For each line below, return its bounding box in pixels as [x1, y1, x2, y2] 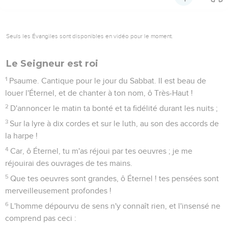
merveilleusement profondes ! [5, 186, 111, 195]
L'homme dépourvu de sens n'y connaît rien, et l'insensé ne [10, 202, 221, 210]
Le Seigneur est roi [6, 58, 98, 69]
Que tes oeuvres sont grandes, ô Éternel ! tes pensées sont [10, 174, 219, 183]
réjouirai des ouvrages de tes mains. [5, 159, 132, 167]
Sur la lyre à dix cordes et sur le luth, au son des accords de [10, 119, 219, 128]
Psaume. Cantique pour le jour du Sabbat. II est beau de [9, 76, 207, 85]
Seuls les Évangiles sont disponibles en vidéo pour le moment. [6, 32, 173, 40]
